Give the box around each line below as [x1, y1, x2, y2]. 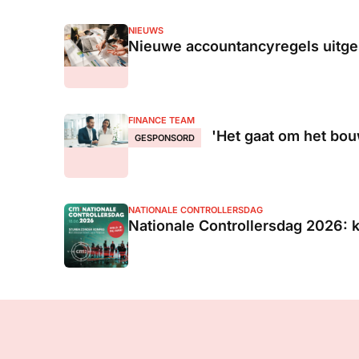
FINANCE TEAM [128, 114, 195, 126]
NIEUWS [128, 24, 163, 36]
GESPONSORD [135, 131, 195, 143]
